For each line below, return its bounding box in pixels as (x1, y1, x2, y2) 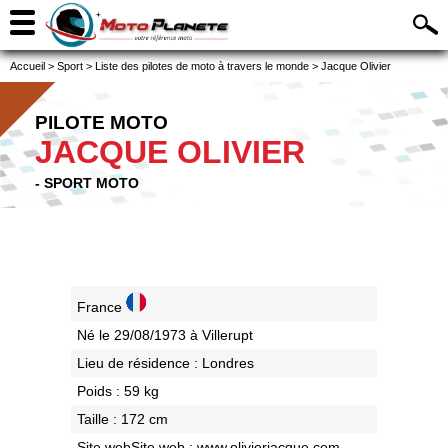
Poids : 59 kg (76, 383, 159, 400)
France (76, 299, 126, 316)
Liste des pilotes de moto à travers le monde (95, 60, 309, 72)
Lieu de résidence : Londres (76, 355, 254, 372)
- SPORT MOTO (35, 175, 139, 191)
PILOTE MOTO (35, 112, 168, 133)
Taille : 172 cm (76, 411, 168, 428)
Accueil (10, 60, 45, 72)
